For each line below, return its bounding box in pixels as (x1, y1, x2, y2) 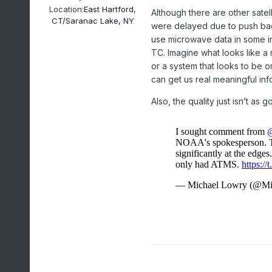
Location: (49, 4, 84, 14)
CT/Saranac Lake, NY (51, 15, 134, 25)
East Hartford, (84, 4, 137, 14)
